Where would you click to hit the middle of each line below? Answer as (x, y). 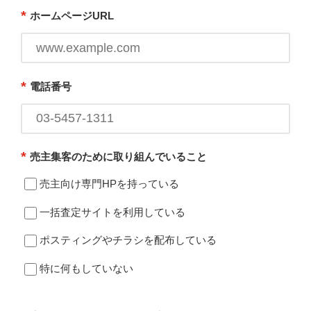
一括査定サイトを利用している (112, 212)
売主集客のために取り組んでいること (118, 157)
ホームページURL (72, 16)
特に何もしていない (86, 268)
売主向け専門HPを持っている (109, 184)
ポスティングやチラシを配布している (128, 240)
